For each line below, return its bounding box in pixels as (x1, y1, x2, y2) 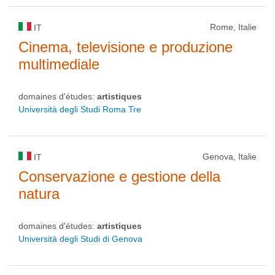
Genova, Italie (203, 152, 257, 161)
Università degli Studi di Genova (18, 234, 142, 244)
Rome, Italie (210, 22, 257, 32)
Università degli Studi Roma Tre (18, 104, 141, 114)
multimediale (18, 56, 99, 72)
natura (18, 185, 60, 202)
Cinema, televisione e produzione (18, 39, 233, 55)
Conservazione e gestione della (18, 168, 220, 185)
